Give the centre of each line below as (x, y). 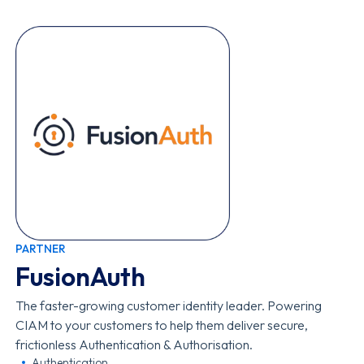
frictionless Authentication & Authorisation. (134, 344)
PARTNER (41, 249)
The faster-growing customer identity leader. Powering (169, 305)
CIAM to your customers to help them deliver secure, (162, 325)
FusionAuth (81, 276)
